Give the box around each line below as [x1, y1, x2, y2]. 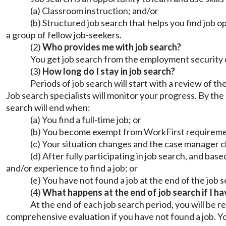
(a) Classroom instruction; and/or [30, 5, 158, 16]
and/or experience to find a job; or [6, 162, 138, 174]
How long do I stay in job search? [42, 66, 175, 77]
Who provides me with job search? [42, 41, 181, 52]
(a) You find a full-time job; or [30, 114, 141, 125]
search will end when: [6, 102, 90, 113]
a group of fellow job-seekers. [6, 29, 122, 40]
